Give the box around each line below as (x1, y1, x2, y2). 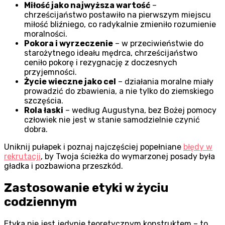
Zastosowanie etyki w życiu (4, 180, 168, 195)
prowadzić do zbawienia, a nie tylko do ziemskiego (24, 86, 213, 96)
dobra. (24, 124, 48, 134)
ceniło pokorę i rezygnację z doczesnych (24, 57, 177, 67)
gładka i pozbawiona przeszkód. (4, 161, 123, 171)
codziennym (4, 194, 77, 209)
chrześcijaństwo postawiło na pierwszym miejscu (24, 10, 211, 20)
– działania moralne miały (116, 76, 213, 86)
